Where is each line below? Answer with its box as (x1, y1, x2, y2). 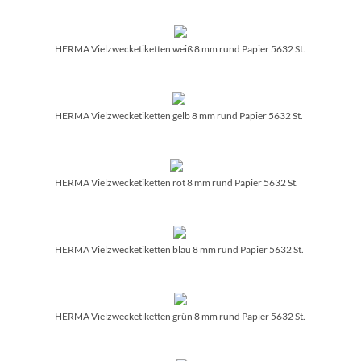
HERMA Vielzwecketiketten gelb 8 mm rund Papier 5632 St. (55, 109, 303, 122)
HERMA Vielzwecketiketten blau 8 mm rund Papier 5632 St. (55, 243, 304, 255)
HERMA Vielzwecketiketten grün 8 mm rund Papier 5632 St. (55, 309, 305, 322)
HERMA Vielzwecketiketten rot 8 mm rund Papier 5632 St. (55, 176, 298, 189)
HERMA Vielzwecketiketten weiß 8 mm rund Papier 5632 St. (55, 42, 305, 55)
